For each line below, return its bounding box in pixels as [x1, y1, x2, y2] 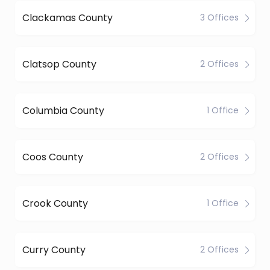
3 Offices [200, 11, 239, 24]
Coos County [22, 149, 83, 164]
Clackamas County [22, 10, 113, 25]
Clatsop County [22, 57, 96, 71]
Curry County [22, 242, 86, 257]
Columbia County [22, 103, 104, 118]
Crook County [22, 196, 88, 210]
